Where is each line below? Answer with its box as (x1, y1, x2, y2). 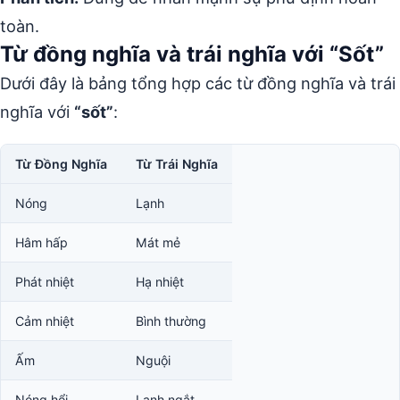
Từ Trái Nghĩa (136, 156, 218, 171)
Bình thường (136, 313, 206, 329)
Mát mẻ (136, 235, 180, 250)
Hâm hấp (15, 235, 68, 250)
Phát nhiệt (15, 274, 74, 289)
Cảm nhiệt (15, 313, 74, 329)
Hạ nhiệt (136, 274, 184, 289)
